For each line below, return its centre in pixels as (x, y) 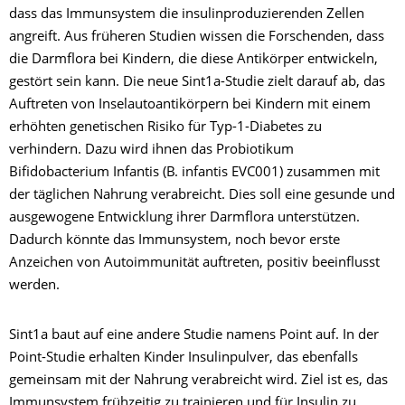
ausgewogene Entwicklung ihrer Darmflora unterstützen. (184, 218)
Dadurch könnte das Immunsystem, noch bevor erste (174, 240)
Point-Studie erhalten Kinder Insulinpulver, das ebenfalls (184, 358)
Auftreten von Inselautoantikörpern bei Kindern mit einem (190, 105)
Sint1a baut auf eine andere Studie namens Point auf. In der (194, 335)
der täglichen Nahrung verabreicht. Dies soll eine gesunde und (202, 195)
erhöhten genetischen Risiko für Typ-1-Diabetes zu (165, 127)
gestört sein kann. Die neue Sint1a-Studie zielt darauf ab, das (197, 82)
